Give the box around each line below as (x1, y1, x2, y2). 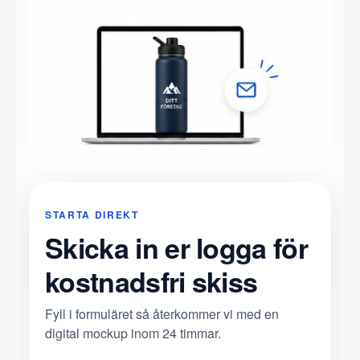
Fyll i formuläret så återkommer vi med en (45, 305, 279, 324)
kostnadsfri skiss (45, 262, 258, 301)
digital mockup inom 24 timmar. (45, 324, 221, 343)
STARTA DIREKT (45, 207, 139, 223)
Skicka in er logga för (45, 228, 309, 268)
